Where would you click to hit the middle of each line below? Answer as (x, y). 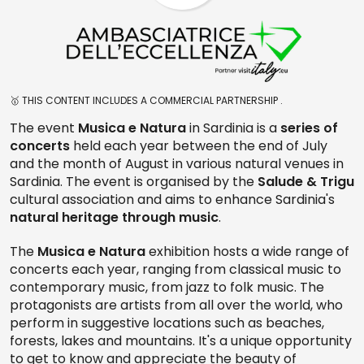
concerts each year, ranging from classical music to (175, 270)
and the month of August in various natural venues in (177, 164)
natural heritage (64, 218)
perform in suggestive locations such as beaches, (167, 323)
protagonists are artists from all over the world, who (176, 305)
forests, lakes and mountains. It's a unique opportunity (181, 341)
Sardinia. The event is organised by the (134, 182)
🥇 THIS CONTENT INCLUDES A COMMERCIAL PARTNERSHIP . (146, 101)
